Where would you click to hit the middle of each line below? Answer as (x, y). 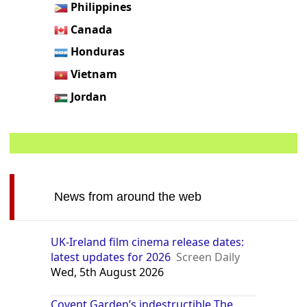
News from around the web (127, 196)
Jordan (89, 96)
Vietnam (94, 74)
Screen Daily (208, 257)
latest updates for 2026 (111, 257)
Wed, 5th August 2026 (108, 272)
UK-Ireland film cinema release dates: (148, 242)
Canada (92, 29)
